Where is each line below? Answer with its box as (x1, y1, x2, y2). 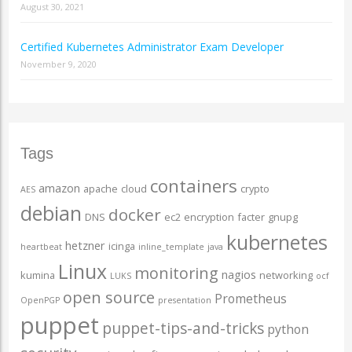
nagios (221, 267, 256, 283)
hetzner (64, 238, 105, 254)
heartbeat (20, 241, 62, 253)
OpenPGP (20, 295, 60, 306)
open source (62, 287, 155, 309)
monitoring (134, 262, 218, 284)
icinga (108, 239, 135, 254)
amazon (38, 181, 80, 196)
